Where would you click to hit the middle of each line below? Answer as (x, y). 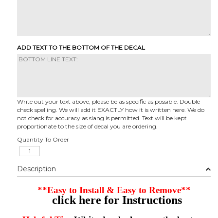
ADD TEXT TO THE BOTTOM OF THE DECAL (81, 47)
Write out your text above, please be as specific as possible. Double (109, 101)
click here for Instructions (117, 200)
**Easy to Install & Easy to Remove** (114, 190)
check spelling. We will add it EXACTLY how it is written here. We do (111, 109)
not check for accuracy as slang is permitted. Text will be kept (102, 118)
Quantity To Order (43, 139)
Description (36, 169)
